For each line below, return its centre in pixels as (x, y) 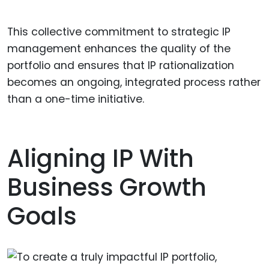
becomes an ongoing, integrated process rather (134, 83)
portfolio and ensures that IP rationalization (121, 66)
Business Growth (107, 187)
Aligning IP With (101, 158)
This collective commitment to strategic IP (119, 32)
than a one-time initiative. (76, 99)
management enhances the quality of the (119, 49)
